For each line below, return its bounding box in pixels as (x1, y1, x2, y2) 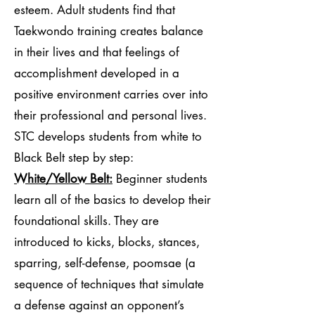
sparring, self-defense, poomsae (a (14, 255, 195, 271)
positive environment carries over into (14, 86, 208, 102)
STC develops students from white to (14, 129, 202, 144)
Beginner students (112, 171, 207, 186)
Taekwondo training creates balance (14, 23, 203, 39)
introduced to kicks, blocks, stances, (14, 234, 200, 250)
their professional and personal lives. (14, 108, 207, 123)
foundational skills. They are (14, 213, 159, 229)
